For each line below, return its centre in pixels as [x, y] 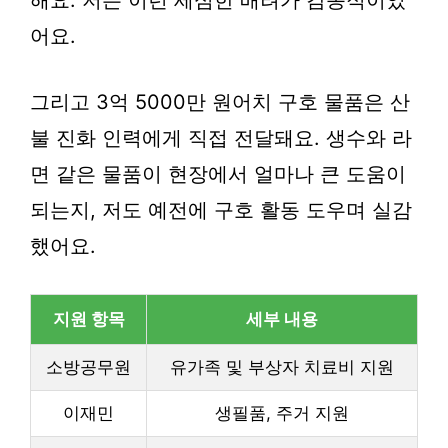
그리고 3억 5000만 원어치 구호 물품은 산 [220, 101]
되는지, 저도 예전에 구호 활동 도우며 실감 [221, 209]
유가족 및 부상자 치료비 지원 [282, 366]
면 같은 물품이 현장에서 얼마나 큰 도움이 [218, 173]
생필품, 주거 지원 [282, 412]
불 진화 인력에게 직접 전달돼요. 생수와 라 [221, 137]
